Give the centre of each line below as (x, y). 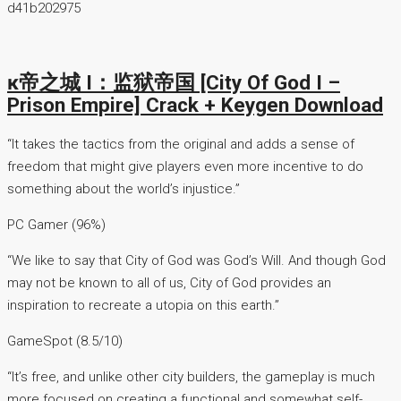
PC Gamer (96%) (56, 225)
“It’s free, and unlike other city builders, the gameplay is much (191, 377)
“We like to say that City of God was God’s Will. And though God (196, 261)
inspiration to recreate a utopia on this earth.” (143, 306)
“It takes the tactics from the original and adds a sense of (181, 145)
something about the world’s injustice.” (124, 189)
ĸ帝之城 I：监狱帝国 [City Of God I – (174, 83)
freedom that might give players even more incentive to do (185, 167)
